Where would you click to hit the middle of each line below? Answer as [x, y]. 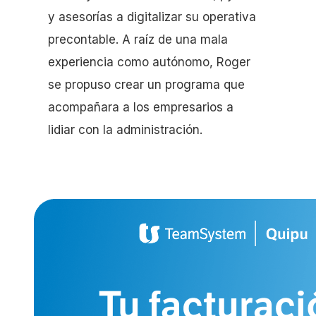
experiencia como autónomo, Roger [149, 62]
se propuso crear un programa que [146, 85]
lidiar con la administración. [125, 130]
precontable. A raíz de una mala [138, 40]
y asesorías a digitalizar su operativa [152, 17]
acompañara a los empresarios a [141, 108]
